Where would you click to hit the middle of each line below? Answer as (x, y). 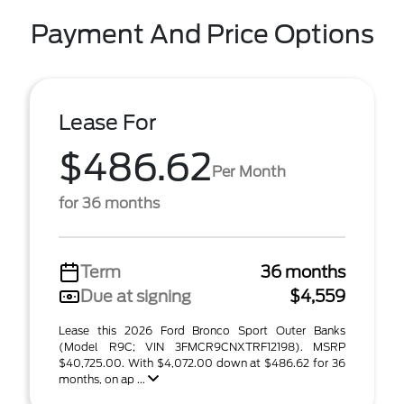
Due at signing (136, 296)
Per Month (249, 171)
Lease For (108, 123)
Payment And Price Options (202, 34)
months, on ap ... (103, 379)
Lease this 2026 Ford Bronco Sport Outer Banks (202, 331)
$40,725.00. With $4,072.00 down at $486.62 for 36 (202, 363)
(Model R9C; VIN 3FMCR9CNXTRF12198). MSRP (202, 347)
